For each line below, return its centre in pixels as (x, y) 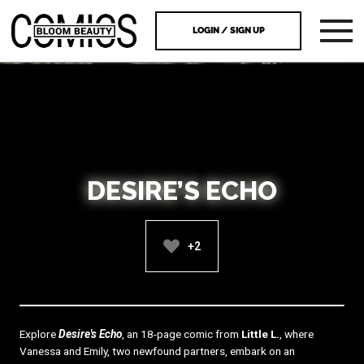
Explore (39, 334)
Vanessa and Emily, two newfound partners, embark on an (157, 351)
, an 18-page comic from (181, 334)
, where (296, 334)
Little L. (260, 334)
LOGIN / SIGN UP (228, 30)
